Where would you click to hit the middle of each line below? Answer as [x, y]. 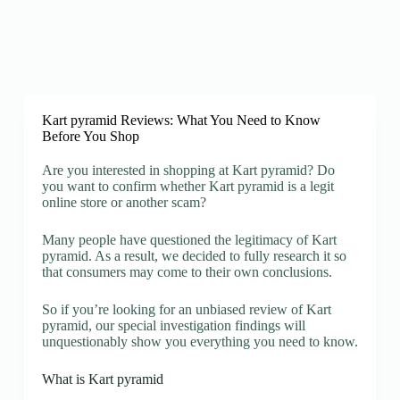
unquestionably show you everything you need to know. [200, 342]
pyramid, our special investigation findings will [173, 325]
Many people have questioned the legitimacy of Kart [189, 240]
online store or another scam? [124, 202]
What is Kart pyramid [102, 379]
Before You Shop [90, 136]
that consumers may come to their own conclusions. [187, 272]
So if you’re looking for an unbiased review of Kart [186, 309]
